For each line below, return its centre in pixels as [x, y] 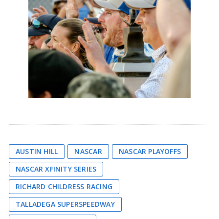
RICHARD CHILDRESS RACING [64, 187]
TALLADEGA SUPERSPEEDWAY [65, 204]
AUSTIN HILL [37, 152]
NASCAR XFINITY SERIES [56, 169]
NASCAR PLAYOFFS [150, 152]
